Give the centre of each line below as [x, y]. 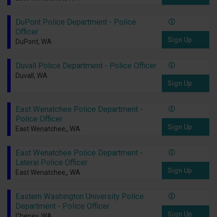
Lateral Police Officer [51, 163]
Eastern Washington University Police [79, 197]
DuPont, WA [33, 42]
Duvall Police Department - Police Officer [86, 66]
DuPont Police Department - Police [76, 22]
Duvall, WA [31, 76]
